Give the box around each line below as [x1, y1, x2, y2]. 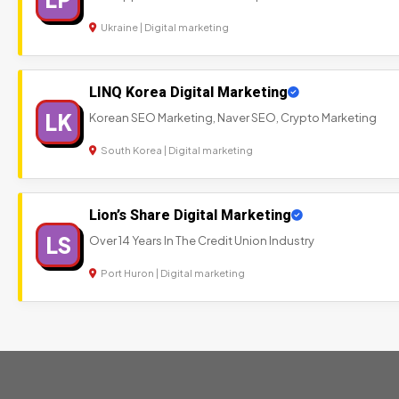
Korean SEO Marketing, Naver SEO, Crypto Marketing [89, 110, 377, 126]
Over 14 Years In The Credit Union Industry [89, 233, 314, 248]
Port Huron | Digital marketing [99, 267, 245, 280]
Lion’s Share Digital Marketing [89, 207, 291, 224]
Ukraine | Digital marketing [99, 21, 229, 34]
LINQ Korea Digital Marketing [89, 84, 288, 102]
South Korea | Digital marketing [99, 144, 253, 157]
